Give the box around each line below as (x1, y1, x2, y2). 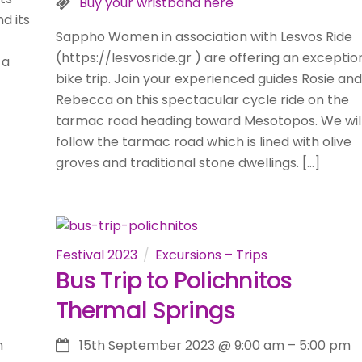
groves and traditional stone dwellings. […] (55, 153, 320, 172)
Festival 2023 (55, 246, 137, 265)
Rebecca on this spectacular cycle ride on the (55, 90, 349, 109)
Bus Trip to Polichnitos (55, 264, 293, 297)
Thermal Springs (55, 294, 235, 327)
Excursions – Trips (154, 246, 267, 265)
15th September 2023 (78, 335, 215, 355)
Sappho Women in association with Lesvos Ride (55, 27, 352, 46)
